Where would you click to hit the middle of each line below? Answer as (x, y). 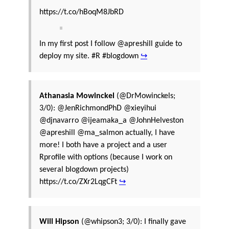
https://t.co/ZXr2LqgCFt (79, 182)
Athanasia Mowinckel (77, 96)
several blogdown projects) (84, 169)
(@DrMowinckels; (145, 96)
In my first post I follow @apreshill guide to (111, 44)
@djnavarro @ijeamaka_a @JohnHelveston (111, 120)
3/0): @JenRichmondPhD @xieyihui (98, 108)
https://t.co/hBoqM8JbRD (82, 12)
